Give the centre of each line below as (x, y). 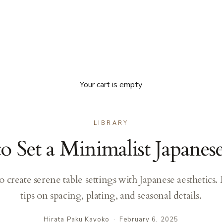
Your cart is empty (111, 84)
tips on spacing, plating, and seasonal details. (111, 195)
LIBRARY (111, 123)
